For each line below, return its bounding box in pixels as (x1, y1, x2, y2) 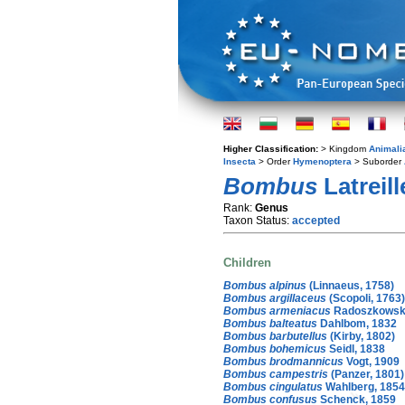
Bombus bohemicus (223, 342, 326, 355)
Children (223, 256, 271, 270)
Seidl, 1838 (326, 342, 385, 355)
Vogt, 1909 (344, 354, 400, 368)
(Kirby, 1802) (327, 329, 395, 343)
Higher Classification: (223, 144, 321, 154)
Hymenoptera (293, 156, 352, 166)
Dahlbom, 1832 (317, 316, 397, 330)
